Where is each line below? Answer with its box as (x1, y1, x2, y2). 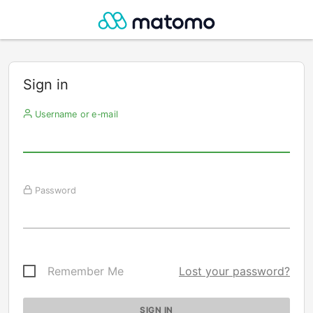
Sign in (23, 76, 68, 93)
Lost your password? (179, 264, 290, 278)
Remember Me (48, 264, 124, 278)
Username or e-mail (31, 108, 118, 119)
